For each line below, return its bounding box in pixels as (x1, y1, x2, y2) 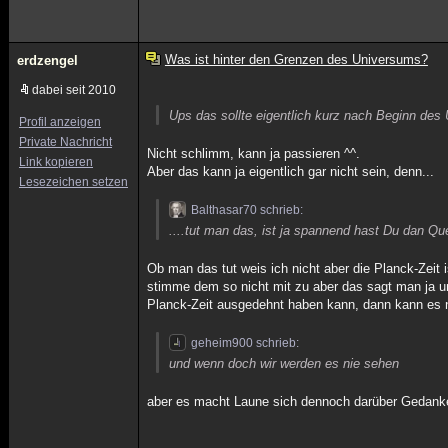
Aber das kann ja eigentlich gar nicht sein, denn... (147, 164, 435, 179)
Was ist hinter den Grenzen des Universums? (164, 52, 428, 67)
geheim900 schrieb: (191, 336, 300, 350)
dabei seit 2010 (32, 83, 116, 97)
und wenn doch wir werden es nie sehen (169, 356, 400, 371)
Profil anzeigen (19, 115, 101, 129)
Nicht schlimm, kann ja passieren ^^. (147, 146, 361, 161)
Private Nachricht (19, 135, 112, 149)
